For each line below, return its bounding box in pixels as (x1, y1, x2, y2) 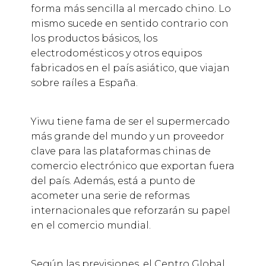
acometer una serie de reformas (30, 190, 189, 202)
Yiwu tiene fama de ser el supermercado (30, 116, 230, 128)
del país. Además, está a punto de (30, 175, 195, 187)
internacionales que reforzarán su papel (30, 205, 230, 217)
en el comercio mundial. (30, 220, 151, 232)
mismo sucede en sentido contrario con (30, 18, 229, 30)
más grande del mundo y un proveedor (30, 131, 224, 142)
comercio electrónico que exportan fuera (30, 160, 235, 172)
